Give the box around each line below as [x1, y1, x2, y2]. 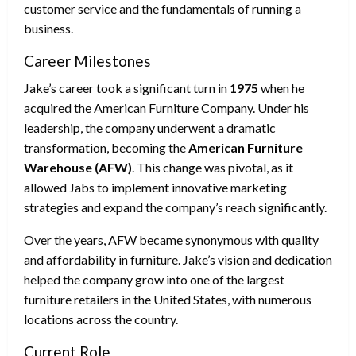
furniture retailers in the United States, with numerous [24, 292, 311, 308]
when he [258, 80, 304, 96]
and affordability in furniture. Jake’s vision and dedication [24, 252, 332, 268]
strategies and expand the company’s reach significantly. [24, 199, 327, 215]
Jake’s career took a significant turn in [24, 80, 230, 96]
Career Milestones [24, 52, 151, 71]
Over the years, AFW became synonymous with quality [24, 232, 319, 248]
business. [24, 21, 73, 37]
